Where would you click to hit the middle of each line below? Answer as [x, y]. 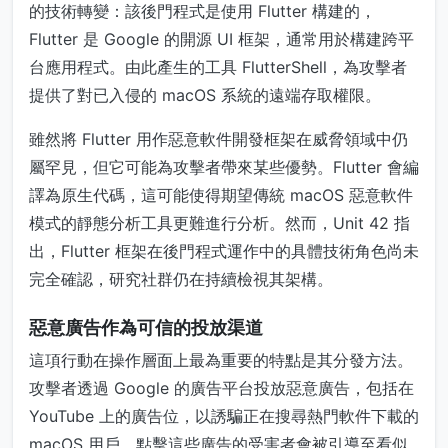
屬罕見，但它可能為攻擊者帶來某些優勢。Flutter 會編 [224, 166]
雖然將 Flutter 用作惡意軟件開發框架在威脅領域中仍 [218, 138]
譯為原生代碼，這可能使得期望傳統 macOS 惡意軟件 [221, 194]
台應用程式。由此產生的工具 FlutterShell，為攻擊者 [218, 66]
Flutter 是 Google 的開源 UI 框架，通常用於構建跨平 [221, 38]
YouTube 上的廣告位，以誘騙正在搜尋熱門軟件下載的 [224, 415]
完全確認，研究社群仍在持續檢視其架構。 [181, 278]
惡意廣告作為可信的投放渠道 [146, 327]
